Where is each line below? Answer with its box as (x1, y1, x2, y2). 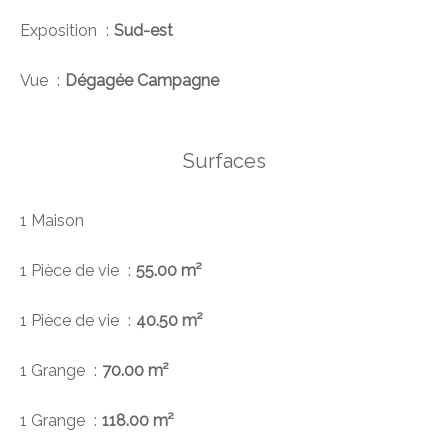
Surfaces (182, 149, 266, 174)
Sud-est (114, 21, 173, 41)
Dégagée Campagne (65, 71, 219, 91)
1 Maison (20, 211, 84, 231)
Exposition (20, 21, 101, 41)
